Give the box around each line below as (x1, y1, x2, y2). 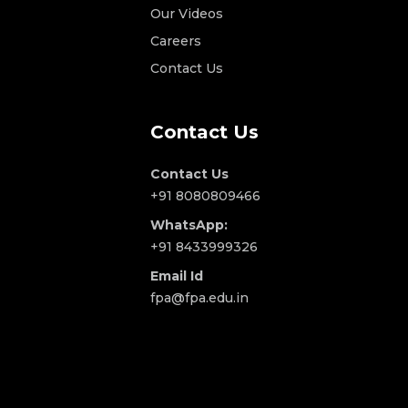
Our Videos (149, 5, 223, 23)
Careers (149, 33, 201, 50)
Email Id (149, 268, 203, 285)
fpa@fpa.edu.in (149, 290, 249, 307)
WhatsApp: (149, 217, 228, 234)
